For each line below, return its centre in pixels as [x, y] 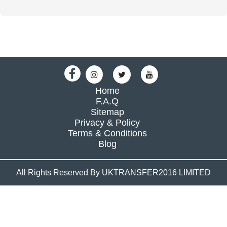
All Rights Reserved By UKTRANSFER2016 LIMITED [113, 172]
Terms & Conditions [107, 133]
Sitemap [107, 112]
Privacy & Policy [107, 122]
